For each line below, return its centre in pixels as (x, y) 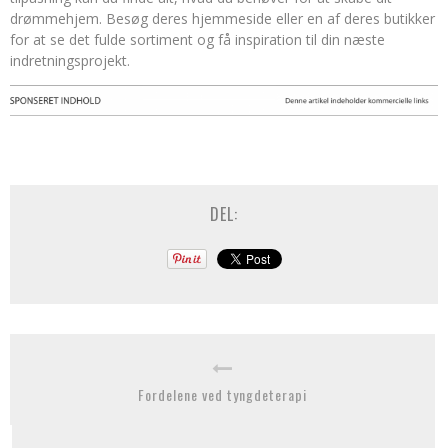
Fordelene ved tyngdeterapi (222, 395)
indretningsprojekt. (70, 60)
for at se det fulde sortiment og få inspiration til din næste (197, 39)
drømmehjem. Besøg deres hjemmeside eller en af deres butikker (222, 18)
